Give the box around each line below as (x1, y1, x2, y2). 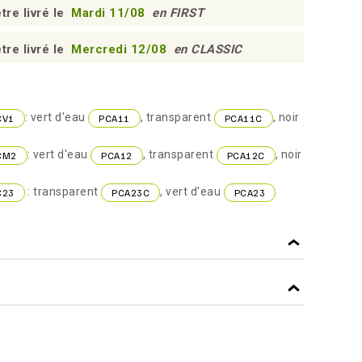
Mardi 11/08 (71, 6, 149, 20)
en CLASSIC (173, 42, 242, 57)
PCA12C (226, 149, 265, 162)
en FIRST (152, 6, 204, 20)
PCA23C (112, 186, 149, 199)
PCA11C (224, 112, 263, 124)
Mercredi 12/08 (71, 42, 170, 57)
